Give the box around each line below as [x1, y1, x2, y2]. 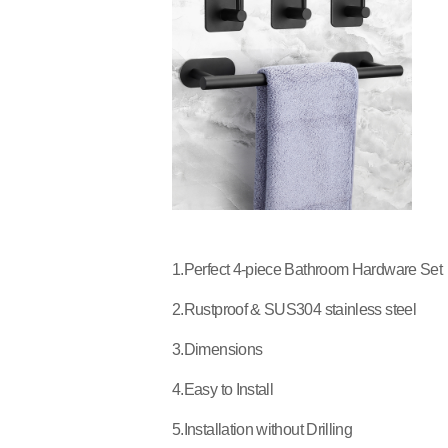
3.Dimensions [172, 341, 263, 358]
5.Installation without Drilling [172, 421, 353, 438]
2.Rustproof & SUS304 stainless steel [172, 301, 416, 318]
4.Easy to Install [172, 381, 274, 398]
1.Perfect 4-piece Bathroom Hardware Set [172, 261, 443, 278]
